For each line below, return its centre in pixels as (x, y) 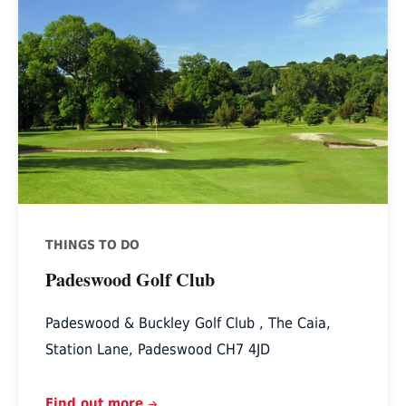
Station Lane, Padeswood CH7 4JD (157, 350)
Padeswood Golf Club (130, 280)
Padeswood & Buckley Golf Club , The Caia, (188, 324)
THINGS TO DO (92, 245)
